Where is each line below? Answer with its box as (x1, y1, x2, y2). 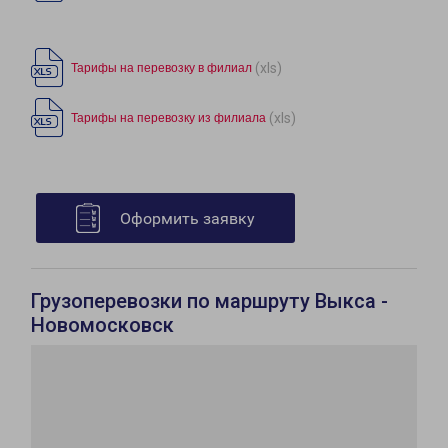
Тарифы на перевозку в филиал (71, 61, 252, 76)
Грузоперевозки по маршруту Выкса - (31, 289, 388, 314)
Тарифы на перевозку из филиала (71, 111, 266, 126)
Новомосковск (31, 313, 174, 338)
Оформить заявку (120, 209, 255, 229)
